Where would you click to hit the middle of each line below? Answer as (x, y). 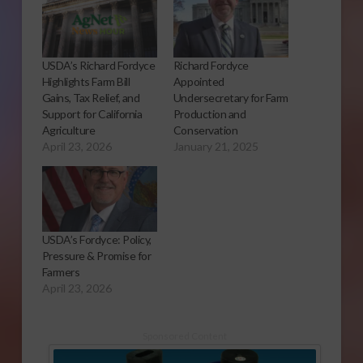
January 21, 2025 (216, 146)
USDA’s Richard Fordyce (98, 65)
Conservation (205, 130)
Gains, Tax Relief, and (91, 97)
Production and (209, 113)
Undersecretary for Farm (231, 97)
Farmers (61, 271)
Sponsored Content (184, 335)
